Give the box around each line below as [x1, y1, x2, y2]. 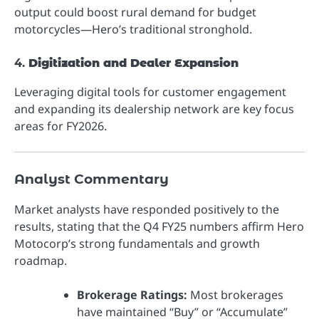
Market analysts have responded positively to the [14, 202, 279, 218]
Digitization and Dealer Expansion [28, 56, 239, 70]
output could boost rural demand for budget [14, 4, 256, 20]
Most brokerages [187, 287, 283, 303]
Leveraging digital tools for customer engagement [14, 83, 286, 100]
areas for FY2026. [14, 117, 107, 134]
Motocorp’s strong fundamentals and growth [14, 236, 260, 252]
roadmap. [14, 253, 67, 269]
